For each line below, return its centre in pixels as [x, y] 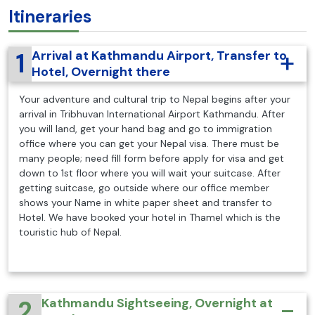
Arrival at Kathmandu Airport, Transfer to [159, 55]
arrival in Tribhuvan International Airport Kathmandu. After [152, 114]
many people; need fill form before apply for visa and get [152, 158]
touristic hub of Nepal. [70, 232]
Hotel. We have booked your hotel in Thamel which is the [150, 217]
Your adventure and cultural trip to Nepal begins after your [155, 99]
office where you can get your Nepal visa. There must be [149, 143]
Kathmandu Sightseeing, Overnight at [157, 303]
